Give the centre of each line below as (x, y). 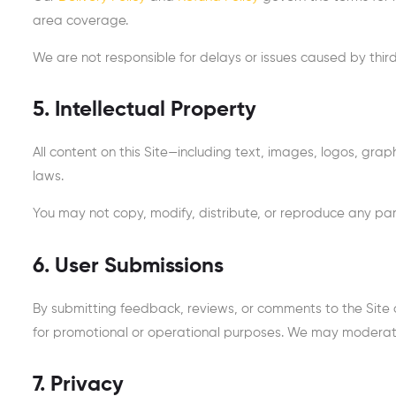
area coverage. (80, 20)
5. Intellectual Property (145, 110)
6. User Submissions (128, 266)
